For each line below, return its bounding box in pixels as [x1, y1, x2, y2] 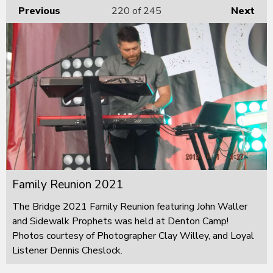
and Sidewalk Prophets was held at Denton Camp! [12, 214, 229, 228]
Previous [18, 4, 60, 18]
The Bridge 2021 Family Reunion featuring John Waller [12, 199, 247, 213]
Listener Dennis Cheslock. [12, 243, 122, 257]
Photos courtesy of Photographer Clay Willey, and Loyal [12, 229, 254, 243]
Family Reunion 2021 [12, 176, 124, 193]
